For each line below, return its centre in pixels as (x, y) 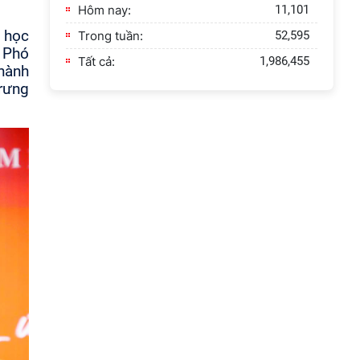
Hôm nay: (104, 10)
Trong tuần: (110, 36)
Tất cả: (96, 61)
